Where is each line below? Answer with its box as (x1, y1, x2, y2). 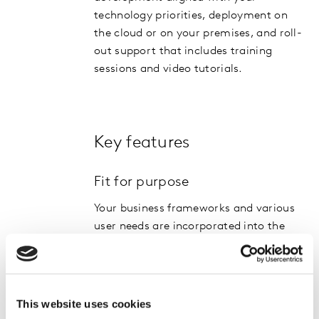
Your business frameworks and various (94, 203, 295, 214)
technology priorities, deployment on (94, 10, 288, 21)
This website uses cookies (16, 297, 152, 310)
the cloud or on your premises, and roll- (94, 28, 302, 39)
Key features (94, 135, 190, 152)
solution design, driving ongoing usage (94, 239, 296, 250)
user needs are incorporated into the (94, 221, 285, 232)
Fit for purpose (94, 175, 189, 189)
